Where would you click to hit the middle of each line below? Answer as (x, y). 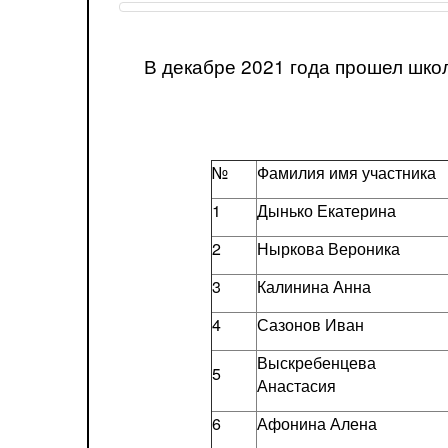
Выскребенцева (316, 362)
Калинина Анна (313, 286)
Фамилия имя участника (346, 172)
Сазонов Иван (310, 324)
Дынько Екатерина (326, 210)
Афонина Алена (316, 423)
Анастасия (296, 385)
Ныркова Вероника (328, 248)
